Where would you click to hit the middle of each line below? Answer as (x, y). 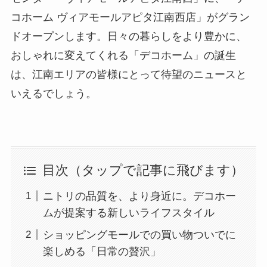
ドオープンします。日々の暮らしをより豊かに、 (128, 37)
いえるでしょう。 (53, 94)
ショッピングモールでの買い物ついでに (139, 235)
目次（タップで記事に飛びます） (143, 170)
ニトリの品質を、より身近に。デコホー (139, 196)
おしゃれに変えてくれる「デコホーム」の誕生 (123, 56)
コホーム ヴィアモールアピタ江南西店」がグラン (130, 18)
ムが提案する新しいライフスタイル (128, 212)
